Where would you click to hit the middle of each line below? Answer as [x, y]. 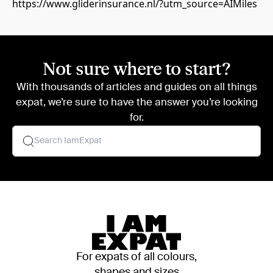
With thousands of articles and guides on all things [136, 87]
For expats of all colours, [136, 257]
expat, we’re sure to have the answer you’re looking [136, 103]
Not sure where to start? [136, 69]
